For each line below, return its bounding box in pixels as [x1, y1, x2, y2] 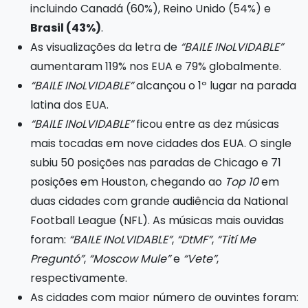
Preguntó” [30, 251, 84, 267]
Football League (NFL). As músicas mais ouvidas [30, 212, 284, 228]
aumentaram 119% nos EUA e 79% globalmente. [30, 58, 281, 74]
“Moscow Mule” [89, 251, 170, 267]
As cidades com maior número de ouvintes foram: [30, 289, 298, 305]
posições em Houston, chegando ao [30, 174, 225, 190]
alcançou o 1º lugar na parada [133, 78, 296, 93]
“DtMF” [177, 232, 212, 247]
